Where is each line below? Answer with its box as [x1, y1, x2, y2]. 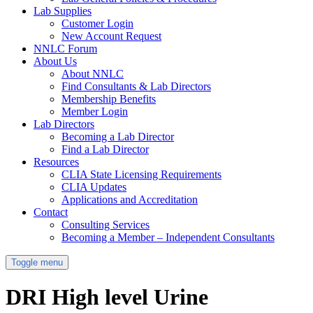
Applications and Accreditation [61, 193, 198, 205]
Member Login [61, 105, 128, 117]
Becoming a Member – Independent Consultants [61, 231, 275, 243]
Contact [34, 205, 68, 218]
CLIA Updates [61, 180, 126, 193]
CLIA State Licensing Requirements [61, 168, 221, 180]
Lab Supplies [34, 4, 92, 17]
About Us [34, 54, 77, 67]
